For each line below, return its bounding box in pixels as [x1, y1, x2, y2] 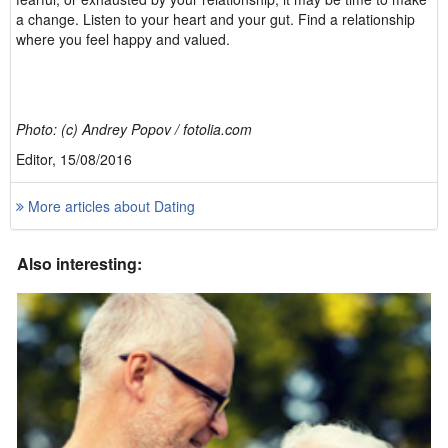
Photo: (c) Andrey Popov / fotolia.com [16, 119, 252, 139]
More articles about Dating [24, 196, 195, 216]
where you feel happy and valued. [16, 29, 230, 49]
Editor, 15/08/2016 [16, 149, 132, 169]
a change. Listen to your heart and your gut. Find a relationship [16, 9, 415, 29]
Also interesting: [17, 252, 142, 275]
